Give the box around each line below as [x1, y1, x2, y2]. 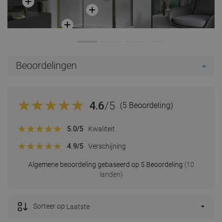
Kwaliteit [88, 124, 115, 133]
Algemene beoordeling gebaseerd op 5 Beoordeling [28, 161, 183, 169]
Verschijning [88, 142, 126, 150]
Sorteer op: [33, 202, 66, 211]
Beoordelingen [16, 59, 77, 72]
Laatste [66, 203, 90, 211]
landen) [99, 170, 123, 179]
